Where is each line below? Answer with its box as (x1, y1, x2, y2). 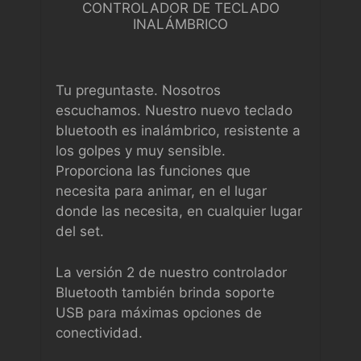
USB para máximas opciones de (56, 304, 262, 321)
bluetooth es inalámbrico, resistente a (56, 122, 301, 139)
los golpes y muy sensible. (56, 143, 226, 159)
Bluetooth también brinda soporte (56, 284, 275, 301)
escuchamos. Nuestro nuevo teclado (56, 102, 293, 118)
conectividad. (56, 324, 143, 341)
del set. (56, 223, 104, 239)
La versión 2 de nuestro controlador (56, 263, 287, 280)
